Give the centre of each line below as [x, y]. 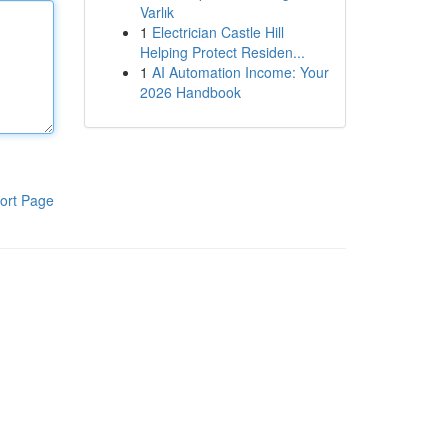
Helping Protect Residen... [222, 52]
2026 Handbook [190, 92]
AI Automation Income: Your [240, 72]
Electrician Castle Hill [217, 32]
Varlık [156, 12]
